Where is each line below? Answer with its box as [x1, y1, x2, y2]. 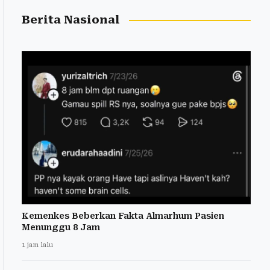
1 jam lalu [22, 240, 53, 249]
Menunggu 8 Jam [22, 222, 100, 232]
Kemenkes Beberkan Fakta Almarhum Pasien [22, 210, 224, 221]
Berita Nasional [22, 13, 120, 27]
